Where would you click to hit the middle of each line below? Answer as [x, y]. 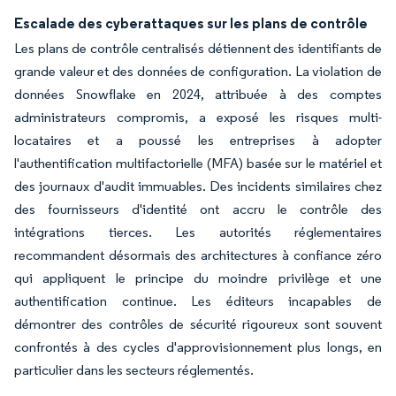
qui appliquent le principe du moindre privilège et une [198, 278]
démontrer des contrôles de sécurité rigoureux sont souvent [198, 324]
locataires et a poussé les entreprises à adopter [198, 140]
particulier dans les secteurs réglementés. [134, 370]
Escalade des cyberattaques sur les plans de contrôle [191, 23]
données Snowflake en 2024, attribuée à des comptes [198, 94]
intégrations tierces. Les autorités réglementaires [198, 232]
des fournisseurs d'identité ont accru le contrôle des [198, 209]
